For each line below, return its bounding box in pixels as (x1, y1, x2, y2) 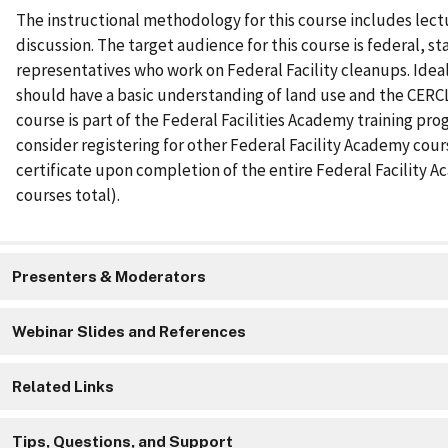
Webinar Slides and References (12, 323, 246, 341)
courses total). (16, 184, 120, 207)
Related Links (12, 378, 114, 396)
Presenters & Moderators (12, 268, 206, 286)
